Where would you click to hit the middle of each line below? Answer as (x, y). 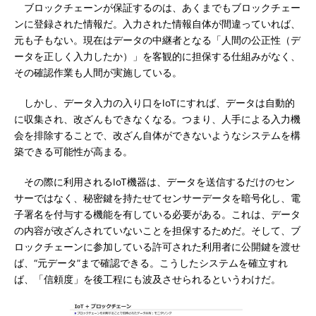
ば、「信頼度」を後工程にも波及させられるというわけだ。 (147, 279)
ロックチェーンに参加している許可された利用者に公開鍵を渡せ (157, 247)
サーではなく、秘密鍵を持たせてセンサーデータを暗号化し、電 (157, 198)
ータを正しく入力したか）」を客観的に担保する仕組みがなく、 (157, 56)
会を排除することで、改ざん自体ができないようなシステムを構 (157, 135)
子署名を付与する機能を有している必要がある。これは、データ (157, 214)
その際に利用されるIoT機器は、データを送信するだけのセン (154, 182)
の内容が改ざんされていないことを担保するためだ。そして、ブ (157, 231)
